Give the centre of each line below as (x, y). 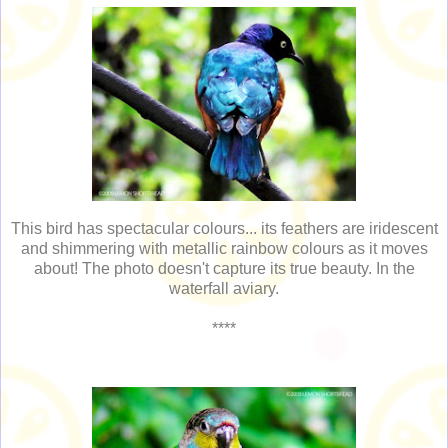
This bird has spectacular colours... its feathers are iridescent (224, 229)
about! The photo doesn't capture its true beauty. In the (224, 269)
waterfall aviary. (224, 289)
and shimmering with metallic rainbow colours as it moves (224, 249)
